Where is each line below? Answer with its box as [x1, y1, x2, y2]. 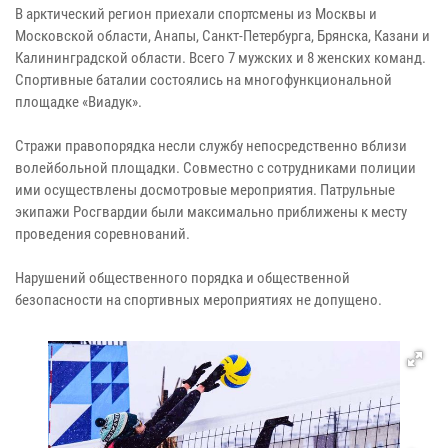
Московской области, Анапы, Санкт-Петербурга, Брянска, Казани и [15, 26, 430, 45]
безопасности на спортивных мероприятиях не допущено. [15, 290, 382, 309]
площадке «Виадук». [15, 92, 142, 111]
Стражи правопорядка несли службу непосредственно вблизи [15, 136, 407, 155]
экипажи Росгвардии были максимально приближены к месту [15, 202, 407, 221]
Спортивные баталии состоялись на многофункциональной [15, 70, 392, 89]
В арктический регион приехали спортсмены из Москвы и [15, 4, 377, 23]
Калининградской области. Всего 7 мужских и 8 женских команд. [15, 48, 426, 67]
